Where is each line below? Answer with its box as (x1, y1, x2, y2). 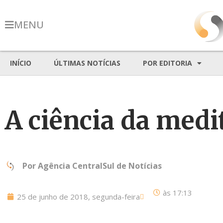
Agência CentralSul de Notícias (38, 160, 162, 171)
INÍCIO (10, 58, 31, 68)
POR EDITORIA (143, 58, 192, 68)
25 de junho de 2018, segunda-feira (17, 192, 140, 202)
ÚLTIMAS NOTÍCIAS (54, 58, 120, 68)
